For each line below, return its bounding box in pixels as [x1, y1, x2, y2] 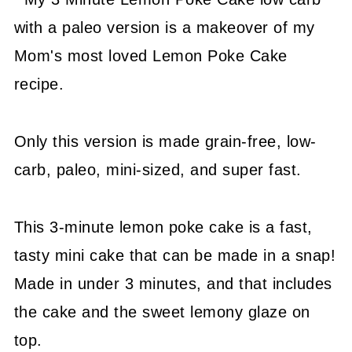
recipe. [13, 75, 64, 93]
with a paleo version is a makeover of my [13, 19, 315, 37]
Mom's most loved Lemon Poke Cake [13, 47, 288, 65]
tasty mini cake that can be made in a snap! [13, 247, 336, 265]
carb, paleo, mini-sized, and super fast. [13, 161, 302, 179]
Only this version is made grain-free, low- [13, 133, 317, 151]
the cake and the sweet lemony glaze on [13, 303, 310, 321]
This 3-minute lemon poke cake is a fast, [13, 218, 313, 236]
